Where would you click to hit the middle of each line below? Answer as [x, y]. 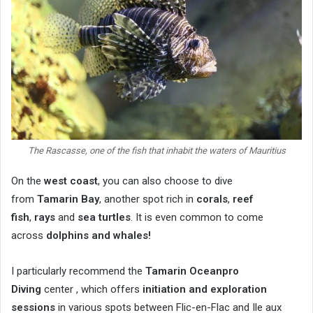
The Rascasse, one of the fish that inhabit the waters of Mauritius [156, 150]
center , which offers [92, 289]
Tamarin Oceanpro [192, 271]
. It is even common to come [197, 217]
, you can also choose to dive [165, 181]
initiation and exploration [205, 289]
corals [212, 199]
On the [28, 181]
